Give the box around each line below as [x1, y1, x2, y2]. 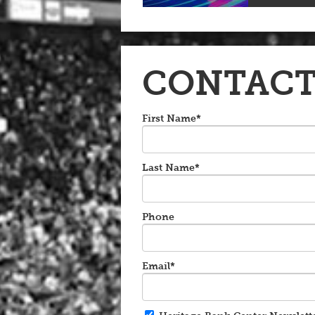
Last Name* [142, 162, 200, 173]
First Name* [142, 112, 201, 124]
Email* [142, 260, 175, 271]
